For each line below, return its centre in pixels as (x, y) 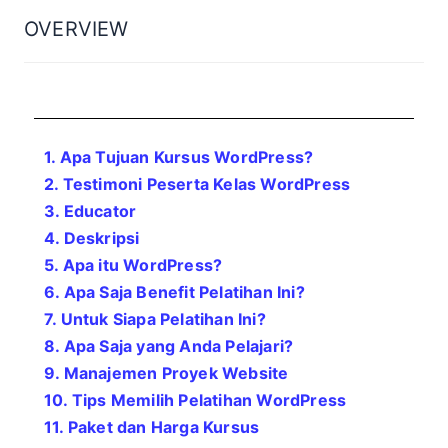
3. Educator (90, 211)
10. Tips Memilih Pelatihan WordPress (195, 400)
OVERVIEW (76, 29)
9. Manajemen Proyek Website (166, 373)
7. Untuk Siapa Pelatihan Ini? (155, 319)
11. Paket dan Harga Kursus (152, 427)
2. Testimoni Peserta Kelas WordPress (197, 184)
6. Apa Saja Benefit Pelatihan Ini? (174, 292)
